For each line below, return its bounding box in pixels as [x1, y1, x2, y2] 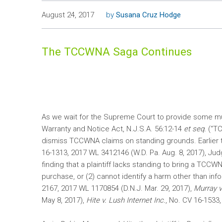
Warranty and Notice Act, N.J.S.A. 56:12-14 [42, 124, 184, 134]
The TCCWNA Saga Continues [42, 45, 192, 58]
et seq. [184, 124, 206, 134]
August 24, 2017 [42, 10, 94, 19]
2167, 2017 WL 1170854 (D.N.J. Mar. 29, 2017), [42, 184, 194, 193]
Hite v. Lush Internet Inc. [86, 196, 166, 205]
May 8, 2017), [42, 196, 86, 205]
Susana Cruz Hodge [116, 10, 181, 19]
